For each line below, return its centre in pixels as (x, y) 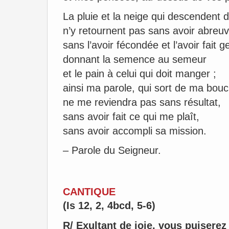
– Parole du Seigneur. (112, 150)
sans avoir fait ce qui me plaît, (131, 117)
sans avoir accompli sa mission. (135, 131)
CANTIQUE (89, 192)
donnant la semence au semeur (135, 59)
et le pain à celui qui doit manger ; (140, 74)
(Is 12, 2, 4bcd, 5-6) (109, 205)
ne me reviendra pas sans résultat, (142, 102)
